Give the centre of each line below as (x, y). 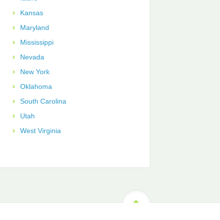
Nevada (32, 57)
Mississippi (37, 42)
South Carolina (43, 101)
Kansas (31, 13)
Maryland (34, 28)
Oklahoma (36, 87)
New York (35, 72)
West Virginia (40, 131)
